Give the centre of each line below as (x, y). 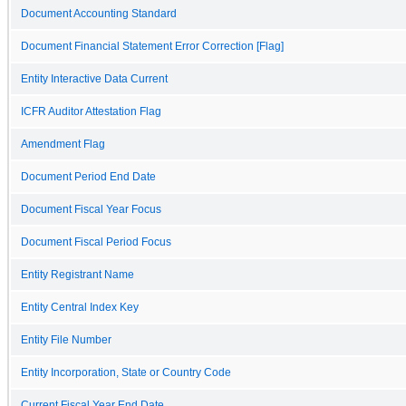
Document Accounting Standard (99, 13)
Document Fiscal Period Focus (96, 242)
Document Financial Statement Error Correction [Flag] (152, 46)
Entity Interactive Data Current (94, 78)
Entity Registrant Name (77, 274)
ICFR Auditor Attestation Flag (91, 111)
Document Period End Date (88, 176)
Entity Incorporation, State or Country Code (126, 372)
